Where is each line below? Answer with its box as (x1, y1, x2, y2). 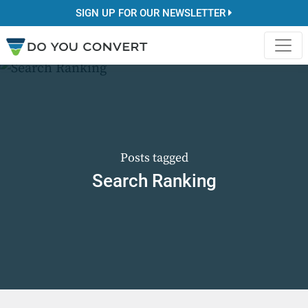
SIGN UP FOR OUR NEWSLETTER (76, 7, 228, 19)
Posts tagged (120, 150, 188, 166)
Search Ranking (91, 170, 217, 191)
